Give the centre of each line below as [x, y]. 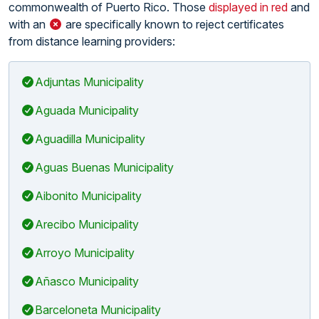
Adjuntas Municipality [89, 82]
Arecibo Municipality [87, 224]
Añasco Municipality [87, 281]
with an [28, 24]
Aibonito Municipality [88, 195]
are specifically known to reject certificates [173, 24]
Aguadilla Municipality [90, 138]
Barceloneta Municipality [98, 309]
